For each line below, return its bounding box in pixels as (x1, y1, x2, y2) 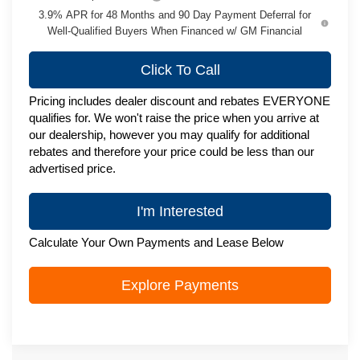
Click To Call (140, 61, 220, 78)
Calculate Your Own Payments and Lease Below (29, 235, 284, 249)
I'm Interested (137, 202, 223, 219)
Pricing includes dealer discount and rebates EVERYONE (29, 93, 331, 108)
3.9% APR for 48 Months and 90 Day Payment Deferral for (39, 8, 312, 21)
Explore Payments (121, 276, 239, 293)
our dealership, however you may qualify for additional (29, 127, 310, 141)
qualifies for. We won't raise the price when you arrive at (29, 110, 320, 125)
